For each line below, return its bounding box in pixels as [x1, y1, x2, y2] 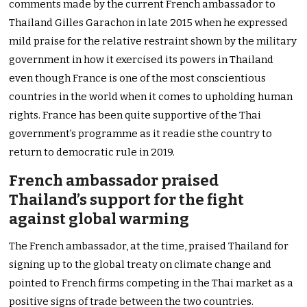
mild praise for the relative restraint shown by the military [9, 35, 297, 48]
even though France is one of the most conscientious [9, 72, 267, 85]
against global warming [9, 210, 190, 229]
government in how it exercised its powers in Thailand [9, 53, 274, 66]
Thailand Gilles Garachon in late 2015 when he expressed [9, 16, 288, 29]
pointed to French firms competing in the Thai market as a [9, 277, 294, 290]
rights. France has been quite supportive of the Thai [9, 109, 262, 122]
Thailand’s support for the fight [9, 191, 245, 210]
